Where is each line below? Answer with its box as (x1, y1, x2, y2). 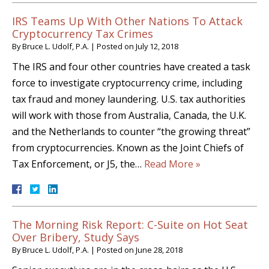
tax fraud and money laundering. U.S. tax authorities (12, 92, 246, 106)
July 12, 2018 (136, 41, 178, 52)
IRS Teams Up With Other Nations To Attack (12, 14, 243, 29)
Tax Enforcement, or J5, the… (12, 157, 144, 171)
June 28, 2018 (136, 244, 183, 256)
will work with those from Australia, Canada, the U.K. (12, 109, 246, 122)
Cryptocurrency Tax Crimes (12, 26, 153, 41)
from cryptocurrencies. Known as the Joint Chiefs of (12, 141, 244, 155)
